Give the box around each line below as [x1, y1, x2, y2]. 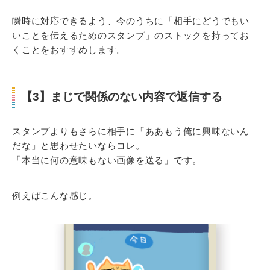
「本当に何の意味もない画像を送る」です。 [12, 154, 202, 165]
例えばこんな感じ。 [12, 190, 98, 201]
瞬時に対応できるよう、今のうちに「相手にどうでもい [12, 15, 250, 26]
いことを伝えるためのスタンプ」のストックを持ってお [12, 30, 250, 40]
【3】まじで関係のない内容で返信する [21, 90, 222, 103]
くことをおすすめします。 [12, 44, 126, 55]
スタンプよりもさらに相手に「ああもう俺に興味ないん [12, 125, 250, 136]
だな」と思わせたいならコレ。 [12, 140, 145, 151]
